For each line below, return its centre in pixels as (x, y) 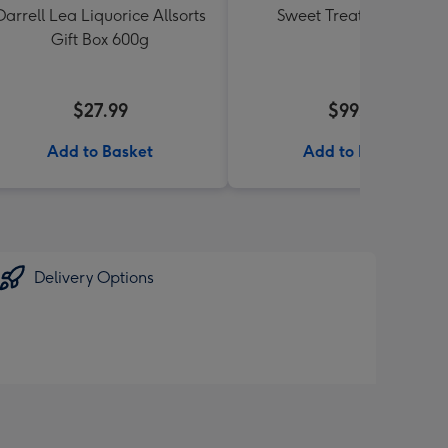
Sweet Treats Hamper (356, 15)
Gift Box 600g (100, 39)
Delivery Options (94, 277)
